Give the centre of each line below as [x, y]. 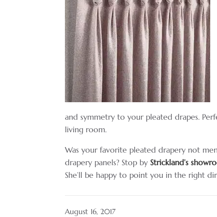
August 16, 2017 [90, 211]
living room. [86, 129]
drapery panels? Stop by [108, 162]
